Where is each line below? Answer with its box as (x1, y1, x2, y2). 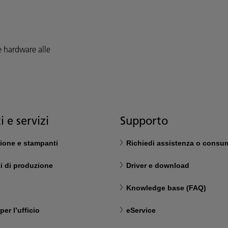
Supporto (120, 113, 168, 128)
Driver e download (126, 161, 189, 169)
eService (126, 206, 156, 214)
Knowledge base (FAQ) (126, 183, 206, 192)
